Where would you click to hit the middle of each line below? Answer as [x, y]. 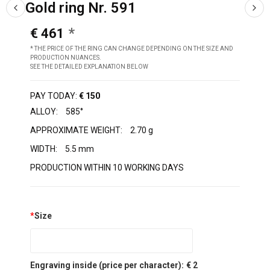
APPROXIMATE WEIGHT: [76, 130]
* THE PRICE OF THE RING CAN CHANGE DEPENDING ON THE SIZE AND [132, 49]
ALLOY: [45, 112]
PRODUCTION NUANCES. [66, 58]
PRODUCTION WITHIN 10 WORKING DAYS [107, 168]
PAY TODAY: [54, 96]
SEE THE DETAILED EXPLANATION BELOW [89, 67]
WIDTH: [44, 149]
